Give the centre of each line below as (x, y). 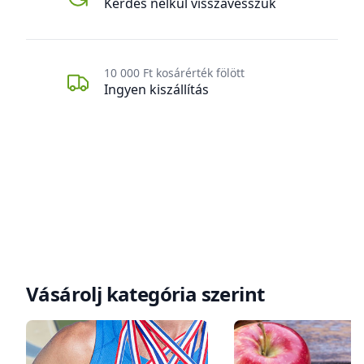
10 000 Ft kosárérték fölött (174, 73)
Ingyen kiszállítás (156, 89)
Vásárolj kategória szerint (145, 294)
